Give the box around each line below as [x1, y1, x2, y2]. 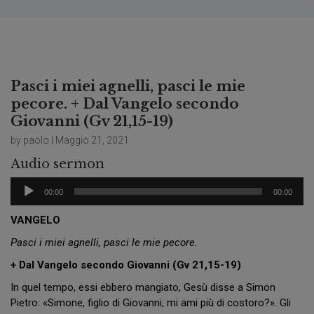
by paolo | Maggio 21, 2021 [11, 135, 129, 146]
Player [10, 193, 39, 207]
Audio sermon [11, 156, 104, 172]
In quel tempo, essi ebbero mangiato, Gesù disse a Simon [11, 281, 275, 294]
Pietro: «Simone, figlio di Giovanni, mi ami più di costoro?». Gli [11, 296, 291, 310]
